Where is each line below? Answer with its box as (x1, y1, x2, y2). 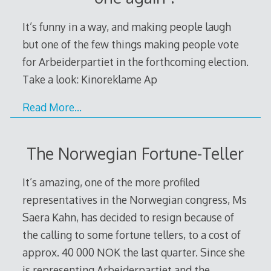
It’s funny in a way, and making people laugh (22, 19, 231, 33)
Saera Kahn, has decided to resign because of (22, 211, 234, 224)
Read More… (22, 100, 82, 114)
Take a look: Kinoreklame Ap (22, 72, 157, 86)
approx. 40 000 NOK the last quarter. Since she (22, 246, 245, 260)
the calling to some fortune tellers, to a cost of (22, 228, 241, 242)
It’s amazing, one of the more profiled (22, 175, 200, 189)
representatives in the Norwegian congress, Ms (22, 193, 247, 207)
